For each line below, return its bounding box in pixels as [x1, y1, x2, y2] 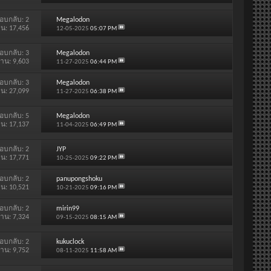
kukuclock [56, 238, 84, 246]
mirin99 [56, 204, 79, 212]
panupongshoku [56, 175, 102, 183]
